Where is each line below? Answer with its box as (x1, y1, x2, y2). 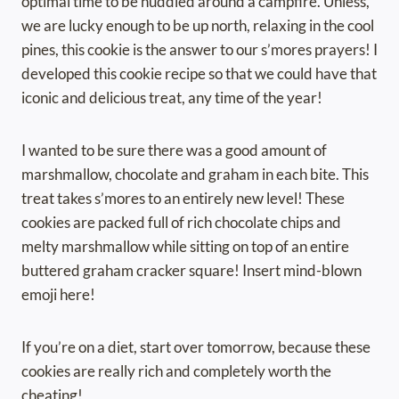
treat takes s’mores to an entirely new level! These (21, 189, 345, 208)
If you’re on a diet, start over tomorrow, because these (21, 338, 370, 357)
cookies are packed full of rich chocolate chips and (21, 213, 341, 232)
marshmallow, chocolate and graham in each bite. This (21, 165, 369, 184)
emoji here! (21, 285, 95, 305)
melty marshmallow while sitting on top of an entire (21, 237, 349, 256)
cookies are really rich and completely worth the (21, 362, 331, 381)
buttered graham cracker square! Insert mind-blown (21, 261, 362, 281)
